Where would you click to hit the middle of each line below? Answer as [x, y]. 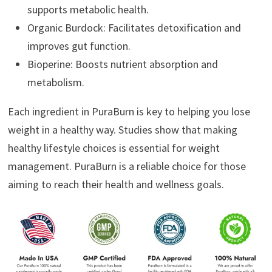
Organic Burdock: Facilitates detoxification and [134, 28]
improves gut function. [79, 46]
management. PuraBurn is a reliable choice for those [127, 166]
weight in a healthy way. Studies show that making [122, 130]
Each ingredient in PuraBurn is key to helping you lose [129, 112]
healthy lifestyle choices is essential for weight [114, 148]
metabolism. [56, 83]
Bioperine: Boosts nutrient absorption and [122, 64]
